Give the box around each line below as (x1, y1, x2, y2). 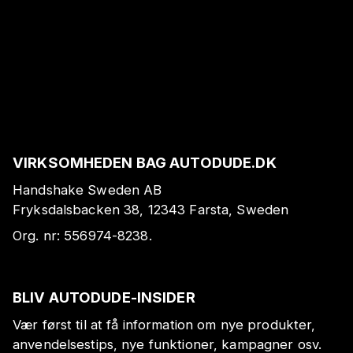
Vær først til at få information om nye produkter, (13, 316, 316, 333)
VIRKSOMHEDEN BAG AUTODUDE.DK (13, 153, 277, 171)
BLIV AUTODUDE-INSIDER (13, 288, 195, 306)
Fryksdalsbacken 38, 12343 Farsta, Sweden (13, 201, 289, 217)
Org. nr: (13, 228, 65, 244)
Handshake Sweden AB (13, 181, 162, 198)
